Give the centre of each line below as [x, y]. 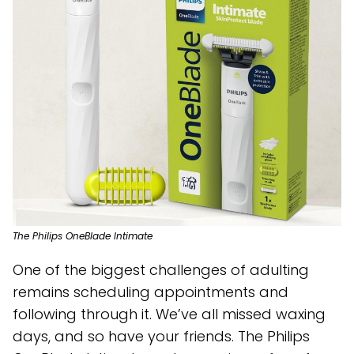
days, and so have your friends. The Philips [161, 337]
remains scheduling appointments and [151, 292]
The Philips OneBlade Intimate [83, 236]
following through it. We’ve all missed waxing [169, 314]
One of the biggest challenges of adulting [161, 270]
